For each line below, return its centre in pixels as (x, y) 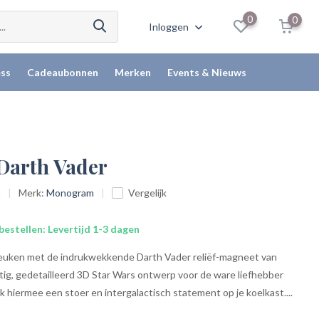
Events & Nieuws (206, 72)
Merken (132, 72)
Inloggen (170, 27)
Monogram (70, 193)
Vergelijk (148, 193)
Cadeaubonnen (62, 72)
